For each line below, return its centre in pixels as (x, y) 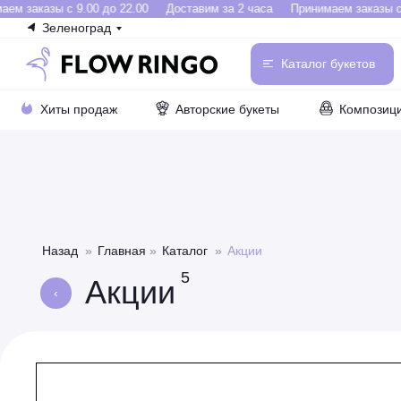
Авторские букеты (227, 109)
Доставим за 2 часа (211, 9)
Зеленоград (77, 28)
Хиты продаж (79, 109)
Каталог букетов (328, 64)
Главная (122, 251)
